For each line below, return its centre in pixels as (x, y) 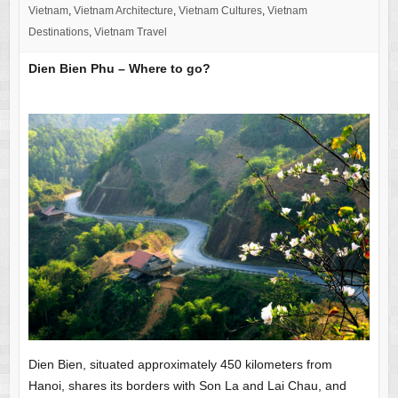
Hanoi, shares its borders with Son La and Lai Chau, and (187, 386)
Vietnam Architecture (123, 11)
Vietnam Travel (130, 32)
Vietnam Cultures (220, 11)
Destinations (58, 32)
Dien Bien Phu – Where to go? (119, 69)
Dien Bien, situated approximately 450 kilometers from (180, 365)
